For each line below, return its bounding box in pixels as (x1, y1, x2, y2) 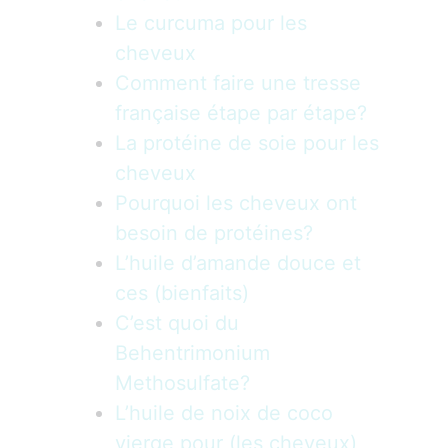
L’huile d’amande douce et (115, 251, 361, 275)
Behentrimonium (115, 341, 270, 365)
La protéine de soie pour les (115, 131, 379, 155)
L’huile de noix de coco (115, 401, 333, 425)
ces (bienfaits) (115, 281, 249, 305)
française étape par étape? (115, 101, 367, 125)
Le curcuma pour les (115, 11, 307, 35)
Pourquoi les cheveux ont (115, 191, 357, 215)
